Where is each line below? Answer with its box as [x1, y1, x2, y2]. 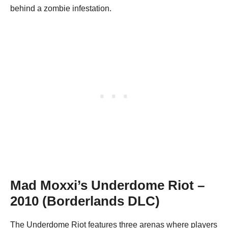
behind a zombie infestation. [10, 4, 111, 13]
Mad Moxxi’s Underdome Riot [10, 178, 194, 192]
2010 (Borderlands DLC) [10, 193, 160, 208]
